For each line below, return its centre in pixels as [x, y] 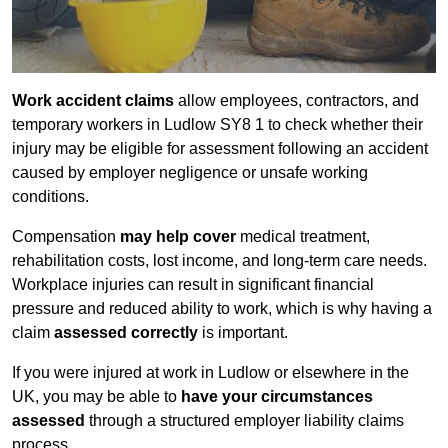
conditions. [50, 197]
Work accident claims [93, 101]
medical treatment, [303, 237]
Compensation [66, 237]
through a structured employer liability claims [244, 421]
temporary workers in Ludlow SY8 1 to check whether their [217, 125]
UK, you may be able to [96, 397]
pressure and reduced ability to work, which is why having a [222, 309]
